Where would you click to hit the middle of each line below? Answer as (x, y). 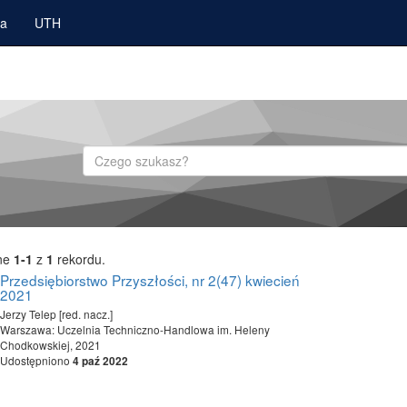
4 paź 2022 (100, 361)
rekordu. (79, 259)
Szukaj (102, 154)
